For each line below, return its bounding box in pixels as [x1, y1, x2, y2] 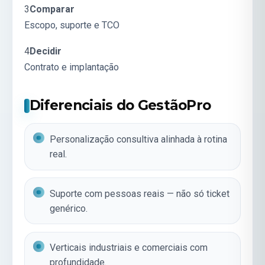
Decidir [30, 45, 62, 57]
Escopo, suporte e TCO [24, 20, 119, 31]
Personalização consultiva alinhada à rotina [50, 134, 228, 146]
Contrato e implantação [24, 61, 119, 73]
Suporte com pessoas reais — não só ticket [50, 188, 230, 199]
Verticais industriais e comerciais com [50, 242, 208, 254]
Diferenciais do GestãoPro [29, 97, 211, 114]
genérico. [50, 202, 88, 214]
